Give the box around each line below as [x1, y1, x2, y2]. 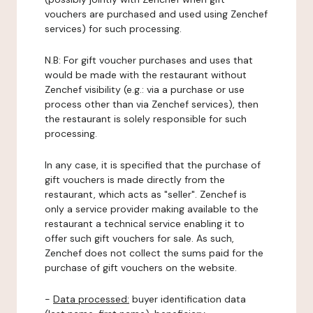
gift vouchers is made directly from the [45, 173, 225, 186]
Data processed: [53, 293, 129, 305]
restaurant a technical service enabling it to [45, 217, 245, 230]
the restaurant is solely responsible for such [45, 112, 247, 125]
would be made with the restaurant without [45, 68, 247, 81]
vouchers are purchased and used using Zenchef [45, 8, 268, 20]
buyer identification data [129, 293, 246, 305]
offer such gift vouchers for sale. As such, [45, 232, 234, 245]
